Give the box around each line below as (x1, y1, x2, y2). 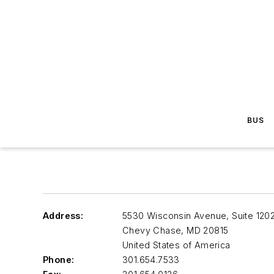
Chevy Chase (122, 225, 182, 235)
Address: (43, 210, 84, 221)
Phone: (43, 254, 75, 265)
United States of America (122, 240, 231, 250)
